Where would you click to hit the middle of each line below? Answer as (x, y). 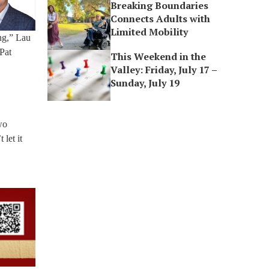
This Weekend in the (159, 56)
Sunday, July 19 (145, 83)
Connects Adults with (161, 19)
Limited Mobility (150, 32)
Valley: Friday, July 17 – (164, 70)
